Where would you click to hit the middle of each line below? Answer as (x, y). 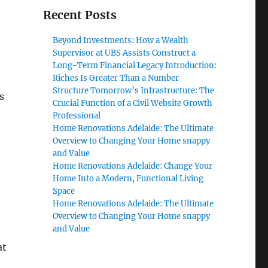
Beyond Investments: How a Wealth (121, 40)
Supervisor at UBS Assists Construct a (124, 53)
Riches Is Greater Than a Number (116, 78)
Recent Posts (80, 15)
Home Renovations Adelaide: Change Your (133, 166)
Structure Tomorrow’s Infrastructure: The (134, 91)
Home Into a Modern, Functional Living (128, 179)
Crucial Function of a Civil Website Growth (133, 103)
